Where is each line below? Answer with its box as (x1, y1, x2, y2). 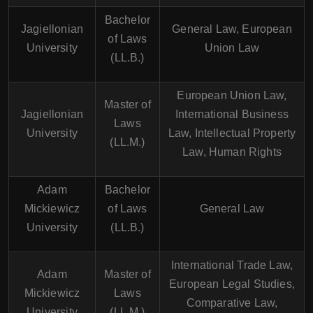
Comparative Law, (186, 297, 278, 309)
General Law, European (172, 23, 292, 35)
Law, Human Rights (182, 146, 282, 158)
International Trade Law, (170, 259, 293, 271)
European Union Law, (177, 89, 287, 101)
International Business (175, 108, 289, 120)
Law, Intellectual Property (168, 127, 296, 139)
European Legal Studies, (169, 278, 295, 290)
